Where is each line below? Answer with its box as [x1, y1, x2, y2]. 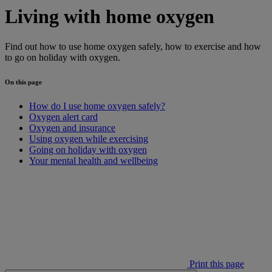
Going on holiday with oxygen [29, 144, 147, 155]
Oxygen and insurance [29, 122, 115, 133]
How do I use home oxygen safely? [29, 100, 165, 111]
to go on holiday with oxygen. [5, 52, 120, 63]
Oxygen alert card [29, 111, 98, 122]
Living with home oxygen [5, 5, 214, 28]
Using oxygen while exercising [29, 133, 148, 144]
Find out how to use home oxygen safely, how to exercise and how [5, 41, 261, 52]
